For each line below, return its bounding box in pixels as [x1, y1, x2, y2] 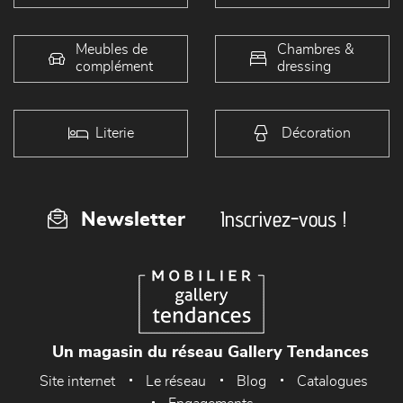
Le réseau [146, 373, 206, 389]
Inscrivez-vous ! [220, 205, 346, 232]
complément [76, 59, 153, 75]
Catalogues [297, 373, 368, 389]
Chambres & [277, 42, 354, 58]
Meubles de [76, 42, 148, 58]
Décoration [281, 125, 351, 140]
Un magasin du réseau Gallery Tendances [52, 344, 369, 361]
